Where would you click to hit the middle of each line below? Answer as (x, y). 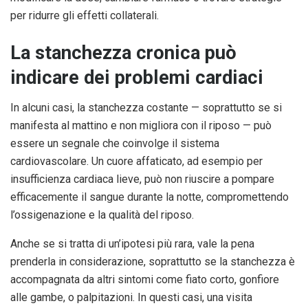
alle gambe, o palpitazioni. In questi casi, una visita (131, 298)
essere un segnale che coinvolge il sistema (115, 144)
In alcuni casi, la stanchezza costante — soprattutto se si (146, 108)
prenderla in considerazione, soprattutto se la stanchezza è (153, 262)
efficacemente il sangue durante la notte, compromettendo (150, 197)
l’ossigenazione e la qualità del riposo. (102, 215)
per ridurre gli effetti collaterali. (85, 15)
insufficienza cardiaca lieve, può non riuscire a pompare (142, 179)
